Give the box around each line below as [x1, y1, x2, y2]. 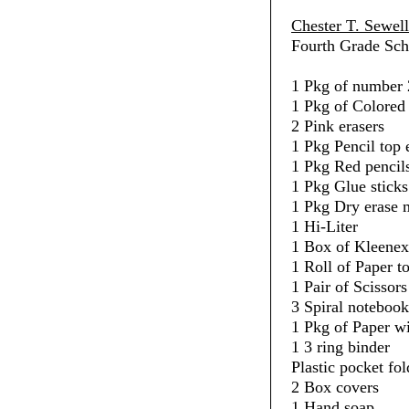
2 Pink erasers [290, 117, 384, 135]
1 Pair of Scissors [290, 278, 407, 296]
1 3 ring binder [290, 338, 390, 356]
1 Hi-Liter [290, 217, 358, 236]
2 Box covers [290, 378, 379, 396]
